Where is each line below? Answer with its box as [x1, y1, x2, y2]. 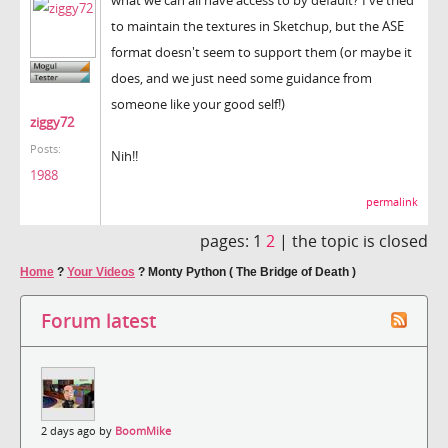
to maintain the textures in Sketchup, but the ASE [111, 16, 404, 35]
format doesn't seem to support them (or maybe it [111, 42, 412, 61]
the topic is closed [292, 229, 428, 252]
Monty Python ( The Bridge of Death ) [148, 264, 356, 279]
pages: [200, 229, 249, 252]
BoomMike [115, 423, 171, 438]
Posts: [30, 142, 61, 157]
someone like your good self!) [111, 94, 285, 113]
